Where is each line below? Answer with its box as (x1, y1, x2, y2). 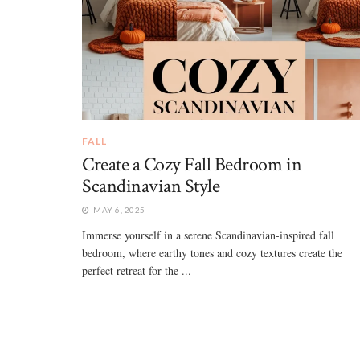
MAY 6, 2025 (91, 204, 145, 215)
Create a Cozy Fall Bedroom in (82, 151, 302, 177)
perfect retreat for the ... (82, 262, 191, 278)
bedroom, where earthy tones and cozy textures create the (82, 244, 342, 260)
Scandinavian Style (82, 173, 220, 198)
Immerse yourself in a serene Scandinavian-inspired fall (82, 227, 334, 243)
